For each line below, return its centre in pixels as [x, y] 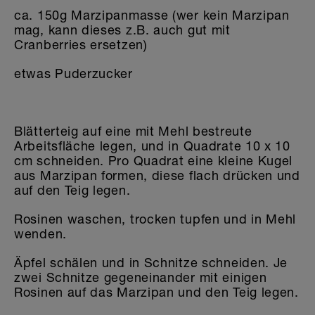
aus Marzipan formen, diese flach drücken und [157, 175]
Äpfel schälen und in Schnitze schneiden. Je [151, 262]
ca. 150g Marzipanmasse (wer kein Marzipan [152, 15]
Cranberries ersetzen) [81, 44]
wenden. [40, 233]
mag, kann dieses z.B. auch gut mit [122, 30]
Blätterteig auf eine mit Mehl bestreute [133, 131]
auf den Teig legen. [72, 190]
